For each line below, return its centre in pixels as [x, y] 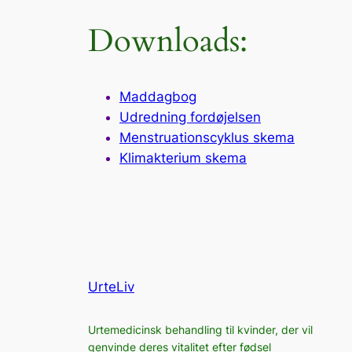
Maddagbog [158, 97]
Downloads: [168, 41]
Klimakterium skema [183, 158]
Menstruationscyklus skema [207, 138]
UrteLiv [111, 286]
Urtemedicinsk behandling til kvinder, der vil [200, 329]
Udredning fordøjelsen [190, 117]
